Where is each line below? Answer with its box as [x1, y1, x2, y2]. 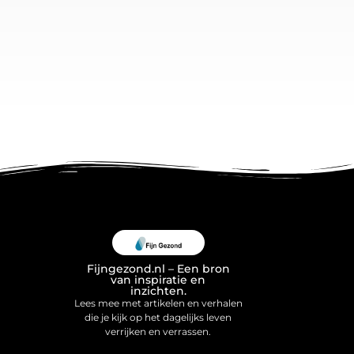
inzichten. [130, 283, 186, 298]
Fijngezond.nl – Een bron [86, 261, 230, 276]
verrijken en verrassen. [105, 325, 212, 337]
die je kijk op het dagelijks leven [85, 311, 232, 323]
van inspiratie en [111, 272, 206, 287]
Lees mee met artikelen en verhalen [73, 296, 243, 309]
